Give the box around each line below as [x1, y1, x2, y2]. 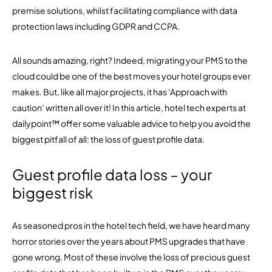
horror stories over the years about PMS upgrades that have [12, 236, 245, 246]
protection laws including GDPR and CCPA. [12, 21, 180, 32]
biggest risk [12, 183, 93, 202]
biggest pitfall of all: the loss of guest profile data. [12, 134, 205, 144]
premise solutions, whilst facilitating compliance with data [12, 5, 237, 16]
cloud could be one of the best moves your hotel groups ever [12, 70, 251, 81]
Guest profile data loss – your [12, 165, 212, 183]
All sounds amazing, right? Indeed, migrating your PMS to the [12, 55, 248, 66]
